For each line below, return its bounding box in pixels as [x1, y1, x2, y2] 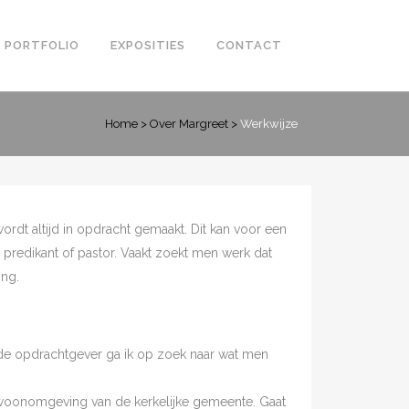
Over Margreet [150, 117, 228, 131]
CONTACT [216, 38, 282, 52]
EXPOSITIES [110, 38, 185, 52]
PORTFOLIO [5, 38, 79, 52]
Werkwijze [240, 117, 298, 131]
